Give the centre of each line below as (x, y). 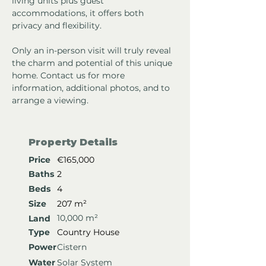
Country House (88, 232)
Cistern (72, 247)
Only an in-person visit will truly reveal (93, 51)
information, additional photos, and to (92, 88)
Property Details (73, 142)
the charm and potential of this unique (93, 63)
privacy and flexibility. (57, 26)
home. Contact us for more (69, 76)
